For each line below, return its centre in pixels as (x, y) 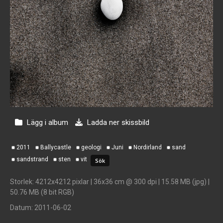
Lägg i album (48, 122)
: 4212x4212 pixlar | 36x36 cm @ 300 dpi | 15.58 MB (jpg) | (121, 181)
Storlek (21, 181)
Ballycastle (56, 147)
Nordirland (148, 147)
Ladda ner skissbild (117, 122)
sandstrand (32, 159)
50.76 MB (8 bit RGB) (42, 192)
